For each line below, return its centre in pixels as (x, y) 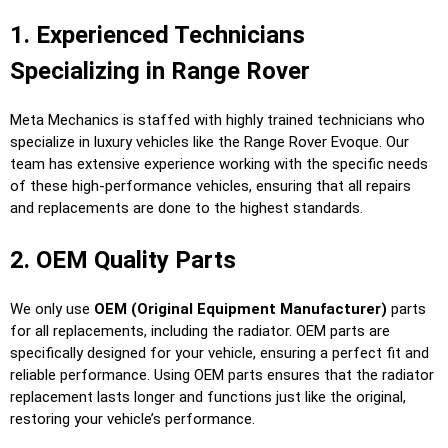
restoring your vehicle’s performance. (132, 418)
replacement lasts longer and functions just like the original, (208, 396)
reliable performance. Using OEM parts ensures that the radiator (222, 374)
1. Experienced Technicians (157, 35)
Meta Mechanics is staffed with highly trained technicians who (217, 120)
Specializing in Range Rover (160, 71)
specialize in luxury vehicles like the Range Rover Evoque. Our (209, 142)
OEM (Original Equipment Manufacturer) (240, 308)
